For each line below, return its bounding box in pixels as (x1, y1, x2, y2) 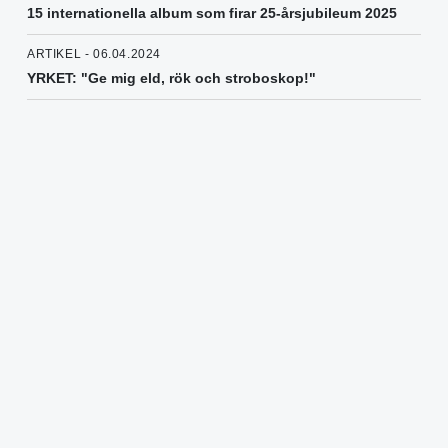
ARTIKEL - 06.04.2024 (27, 47, 161, 62)
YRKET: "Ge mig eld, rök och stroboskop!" (27, 70, 316, 87)
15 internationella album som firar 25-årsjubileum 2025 (27, 5, 397, 22)
